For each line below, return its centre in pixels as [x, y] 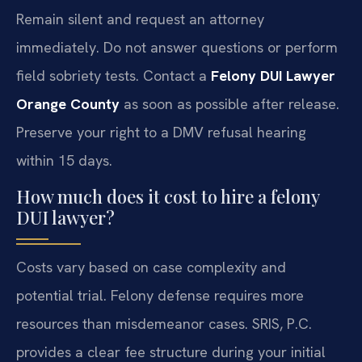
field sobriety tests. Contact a [114, 75]
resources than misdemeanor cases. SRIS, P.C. [164, 324]
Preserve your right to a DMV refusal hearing [161, 132]
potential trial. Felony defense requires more [160, 296]
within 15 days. [64, 160]
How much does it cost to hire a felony [168, 197]
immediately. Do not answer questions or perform [177, 47]
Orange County [68, 103]
